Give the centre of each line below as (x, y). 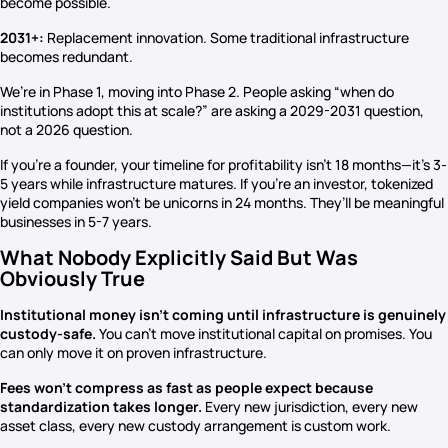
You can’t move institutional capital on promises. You (264, 333)
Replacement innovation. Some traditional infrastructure (226, 37)
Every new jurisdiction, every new (310, 406)
